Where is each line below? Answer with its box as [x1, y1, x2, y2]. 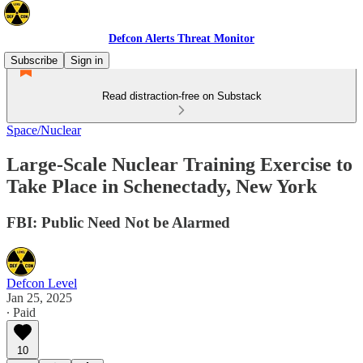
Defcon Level [6, 275, 77, 290]
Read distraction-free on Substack [101, 90, 262, 102]
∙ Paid [6, 305, 36, 319]
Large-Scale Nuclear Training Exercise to [6, 153, 352, 175]
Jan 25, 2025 [6, 290, 72, 305]
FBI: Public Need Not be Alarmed [6, 213, 230, 231]
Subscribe [11, 54, 58, 66]
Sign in [70, 54, 103, 66]
